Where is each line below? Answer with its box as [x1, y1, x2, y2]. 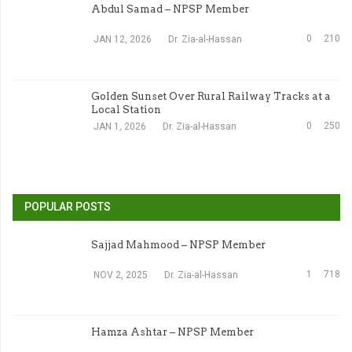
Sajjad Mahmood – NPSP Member [91, 239, 266, 251]
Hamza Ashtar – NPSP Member [91, 326, 254, 338]
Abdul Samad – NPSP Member [91, 3, 249, 15]
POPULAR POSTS [24, 200, 111, 213]
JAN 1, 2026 [93, 121, 146, 132]
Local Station [91, 104, 161, 115]
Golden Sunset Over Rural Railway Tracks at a [91, 90, 331, 102]
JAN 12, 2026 [93, 34, 152, 45]
